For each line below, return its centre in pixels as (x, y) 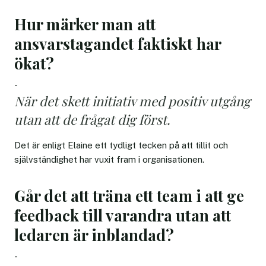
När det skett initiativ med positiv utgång (132, 101)
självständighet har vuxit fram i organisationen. (109, 159)
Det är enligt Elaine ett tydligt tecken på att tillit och (121, 145)
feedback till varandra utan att (123, 215)
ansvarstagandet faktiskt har (118, 43)
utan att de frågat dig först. (92, 119)
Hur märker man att (85, 24)
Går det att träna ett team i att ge (129, 195)
